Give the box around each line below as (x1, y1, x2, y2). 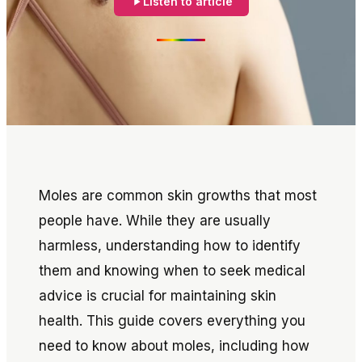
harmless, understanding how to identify (39, 238, 301, 254)
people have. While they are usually (39, 213, 271, 229)
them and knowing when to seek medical (39, 263, 305, 279)
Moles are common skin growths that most (39, 187, 317, 204)
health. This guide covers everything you (39, 313, 305, 329)
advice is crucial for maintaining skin (39, 288, 276, 304)
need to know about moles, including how (39, 338, 309, 354)
